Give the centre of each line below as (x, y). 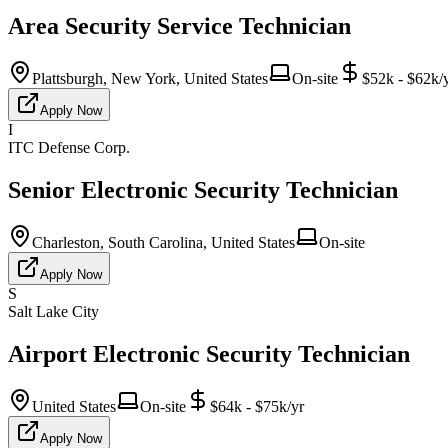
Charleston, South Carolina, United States (163, 242)
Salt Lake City (53, 311)
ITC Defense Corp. (69, 147)
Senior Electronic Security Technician (203, 189)
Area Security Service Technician (179, 26)
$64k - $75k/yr (257, 406)
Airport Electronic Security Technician (209, 353)
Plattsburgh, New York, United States (150, 78)
